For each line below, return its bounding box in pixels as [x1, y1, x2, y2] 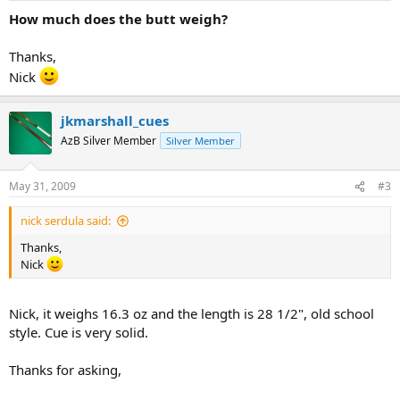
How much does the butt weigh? [9, 9, 228, 28]
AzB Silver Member [61, 132, 156, 148]
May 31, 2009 [9, 179, 76, 194]
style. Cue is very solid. [9, 322, 148, 341]
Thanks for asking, [9, 360, 121, 379]
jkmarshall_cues [61, 111, 169, 129]
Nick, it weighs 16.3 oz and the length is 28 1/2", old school [9, 304, 374, 322]
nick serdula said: [21, 212, 111, 229]
